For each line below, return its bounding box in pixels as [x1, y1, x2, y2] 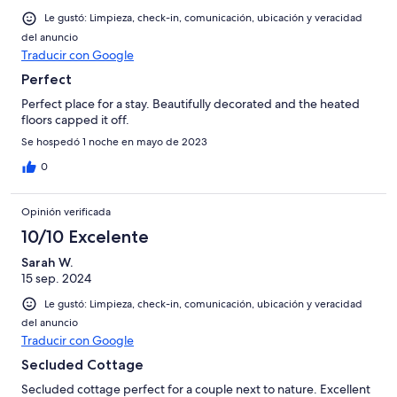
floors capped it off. [21, 111, 129, 128]
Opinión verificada [21, 204, 111, 219]
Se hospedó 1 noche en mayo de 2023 [21, 134, 207, 149]
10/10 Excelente [21, 225, 149, 247]
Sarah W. [21, 253, 73, 270]
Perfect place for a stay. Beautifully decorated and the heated [21, 95, 360, 112]
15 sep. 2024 [21, 269, 91, 286]
